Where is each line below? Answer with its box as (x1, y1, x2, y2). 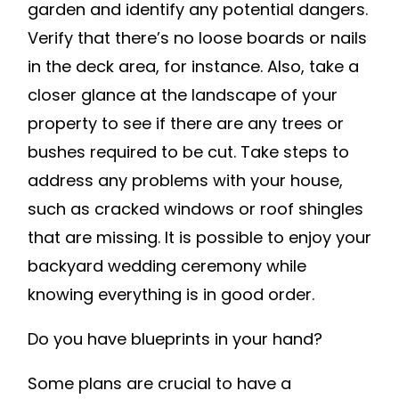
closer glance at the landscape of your (28, 84, 338, 107)
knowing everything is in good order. (28, 283, 314, 306)
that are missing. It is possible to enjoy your (28, 226, 371, 249)
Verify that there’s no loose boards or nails (28, 27, 367, 50)
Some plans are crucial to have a (28, 372, 291, 395)
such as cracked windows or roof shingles (28, 198, 363, 221)
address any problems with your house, (28, 169, 343, 192)
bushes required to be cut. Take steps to (28, 141, 349, 164)
